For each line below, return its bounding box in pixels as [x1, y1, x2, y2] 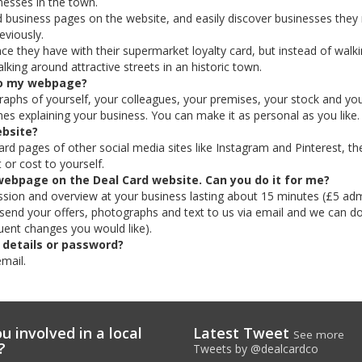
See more [293, 327, 344, 342]
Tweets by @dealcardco [193, 341, 318, 356]
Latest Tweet [193, 323, 293, 343]
